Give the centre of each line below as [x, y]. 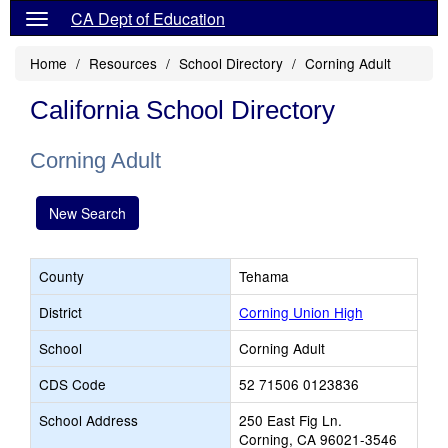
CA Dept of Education [148, 18]
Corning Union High [301, 312]
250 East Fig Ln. [290, 420]
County [61, 276]
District [60, 312]
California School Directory [182, 110]
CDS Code [72, 384]
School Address [88, 420]
